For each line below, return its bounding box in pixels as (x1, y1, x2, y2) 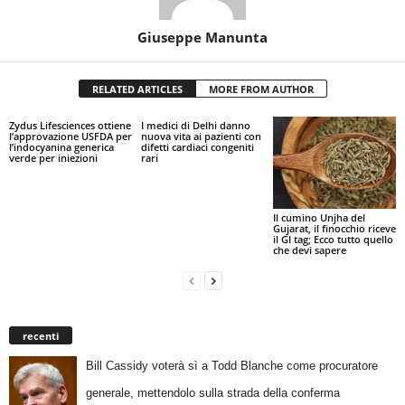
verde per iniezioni (9, 151, 98, 165)
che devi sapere (272, 242, 346, 257)
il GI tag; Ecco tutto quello (272, 231, 393, 246)
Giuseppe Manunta (137, 28, 268, 47)
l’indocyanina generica (9, 140, 114, 155)
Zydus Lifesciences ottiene (9, 118, 131, 133)
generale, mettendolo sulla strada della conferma (85, 385, 340, 400)
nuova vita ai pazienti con (140, 129, 261, 144)
